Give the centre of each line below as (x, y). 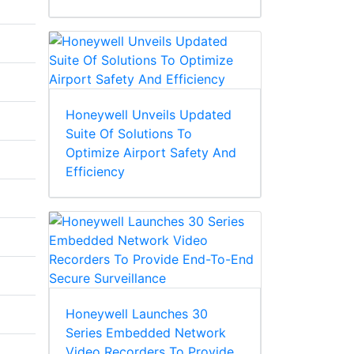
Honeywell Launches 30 (137, 314)
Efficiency (95, 172)
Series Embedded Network (146, 333)
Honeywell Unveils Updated (149, 115)
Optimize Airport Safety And (151, 153)
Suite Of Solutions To (129, 134)
